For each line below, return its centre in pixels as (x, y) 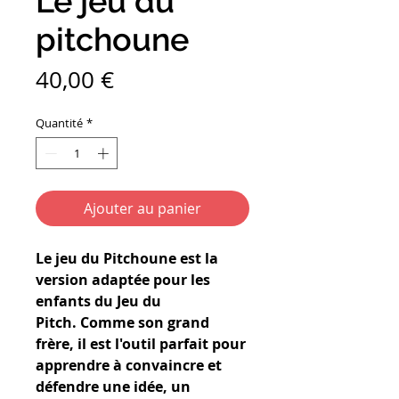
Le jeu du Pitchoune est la (127, 258)
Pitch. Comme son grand (122, 322)
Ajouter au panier (142, 208)
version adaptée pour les (123, 279)
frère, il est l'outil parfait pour (141, 343)
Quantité (59, 123)
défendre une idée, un (113, 386)
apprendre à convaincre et (129, 365)
